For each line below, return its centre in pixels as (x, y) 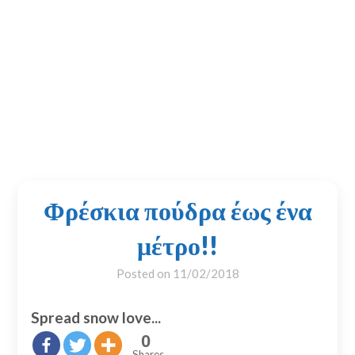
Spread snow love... (95, 318)
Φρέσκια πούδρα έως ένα (177, 211)
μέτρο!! (177, 246)
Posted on (144, 274)
